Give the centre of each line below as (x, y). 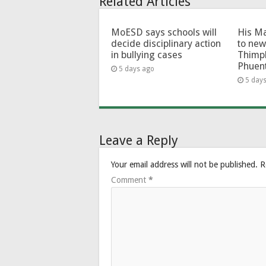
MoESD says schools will (164, 32)
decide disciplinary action (166, 43)
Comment (130, 180)
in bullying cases (147, 55)
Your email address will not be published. (184, 164)
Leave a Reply (139, 140)
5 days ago (137, 69)
